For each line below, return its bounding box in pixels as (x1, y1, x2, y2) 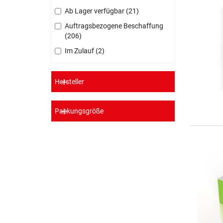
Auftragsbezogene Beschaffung (65, 22, 163, 30)
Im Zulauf (65, 47, 96, 55)
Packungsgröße (55, 107, 104, 115)
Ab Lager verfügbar (65, 7, 126, 15)
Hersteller (55, 78, 84, 86)
